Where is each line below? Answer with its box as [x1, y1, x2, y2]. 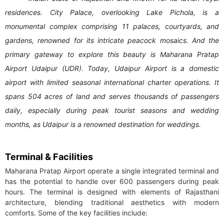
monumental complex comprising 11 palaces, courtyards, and [5, 22, 219, 31]
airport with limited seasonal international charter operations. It [5, 78, 219, 87]
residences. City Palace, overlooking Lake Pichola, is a [5, 8, 219, 17]
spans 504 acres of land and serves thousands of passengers [5, 92, 219, 101]
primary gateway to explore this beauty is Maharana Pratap [5, 50, 219, 59]
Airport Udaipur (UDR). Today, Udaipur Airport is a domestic [5, 64, 219, 73]
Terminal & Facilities [5, 151, 93, 162]
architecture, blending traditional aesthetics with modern [5, 198, 219, 207]
